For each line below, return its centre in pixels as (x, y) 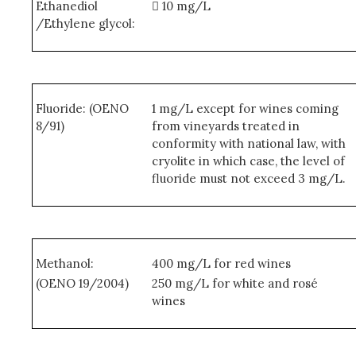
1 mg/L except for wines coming (245, 108)
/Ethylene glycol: (86, 23)
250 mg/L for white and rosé (234, 283)
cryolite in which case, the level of (248, 161)
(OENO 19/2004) (83, 283)
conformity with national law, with (248, 143)
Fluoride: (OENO (83, 108)
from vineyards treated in (225, 126)
